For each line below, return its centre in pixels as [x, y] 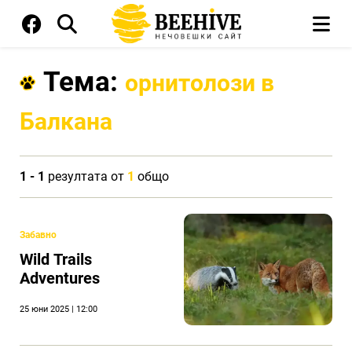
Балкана [66, 121]
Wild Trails [56, 260]
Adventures [60, 279]
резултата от [86, 176]
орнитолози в [200, 83]
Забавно [38, 235]
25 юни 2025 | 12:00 [59, 310]
